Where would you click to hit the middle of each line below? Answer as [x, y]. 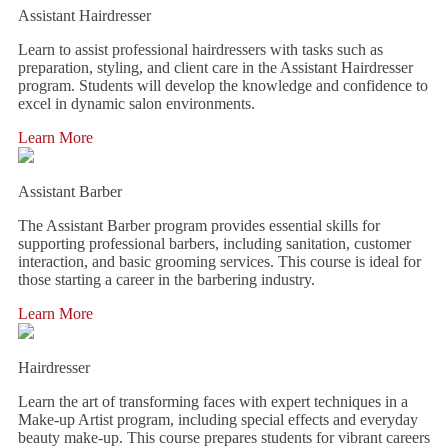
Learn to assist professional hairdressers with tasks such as [200, 49]
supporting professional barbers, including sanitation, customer [214, 243]
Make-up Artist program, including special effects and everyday [218, 419]
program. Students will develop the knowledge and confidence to [223, 85]
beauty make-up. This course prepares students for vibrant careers [224, 437]
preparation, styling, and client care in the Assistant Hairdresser [215, 67]
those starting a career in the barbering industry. [166, 279]
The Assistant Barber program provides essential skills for [199, 225]
